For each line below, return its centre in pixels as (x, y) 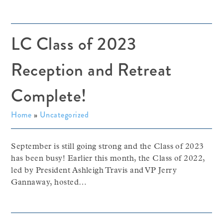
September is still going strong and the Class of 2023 (108, 147)
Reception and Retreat (91, 70)
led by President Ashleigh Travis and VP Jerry (94, 171)
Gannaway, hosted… (49, 183)
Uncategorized (64, 115)
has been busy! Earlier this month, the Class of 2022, (108, 159)
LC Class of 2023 (74, 44)
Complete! (49, 96)
